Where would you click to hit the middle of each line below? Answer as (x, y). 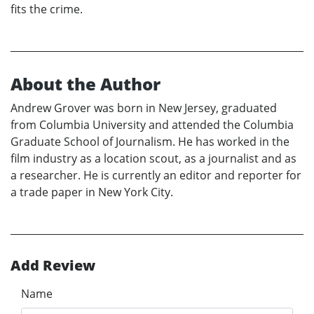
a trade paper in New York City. (92, 192)
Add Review (53, 265)
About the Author (86, 83)
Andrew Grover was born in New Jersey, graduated (144, 108)
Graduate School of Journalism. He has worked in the (150, 141)
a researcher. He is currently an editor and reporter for (156, 175)
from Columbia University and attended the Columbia (152, 124)
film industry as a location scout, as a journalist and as (153, 158)
